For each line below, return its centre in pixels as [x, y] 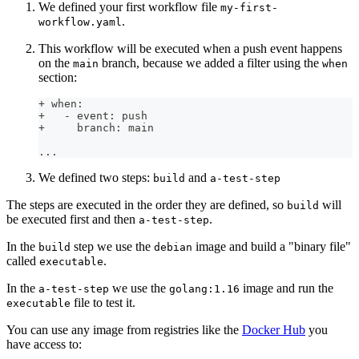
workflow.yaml [80, 22]
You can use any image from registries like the [124, 330]
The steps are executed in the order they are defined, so [147, 205]
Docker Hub [274, 330]
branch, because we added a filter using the [210, 63]
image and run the [286, 288]
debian [173, 248]
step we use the [112, 247]
